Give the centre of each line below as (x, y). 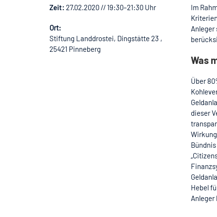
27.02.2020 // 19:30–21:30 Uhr (111, 7)
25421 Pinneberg (75, 49)
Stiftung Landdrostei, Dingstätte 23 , (106, 38)
